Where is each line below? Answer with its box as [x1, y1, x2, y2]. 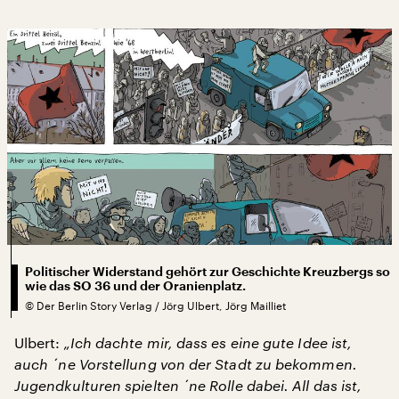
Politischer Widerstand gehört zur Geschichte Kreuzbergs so [25, 265, 390, 278]
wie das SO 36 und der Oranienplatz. [25, 279, 246, 292]
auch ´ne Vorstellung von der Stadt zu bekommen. [14, 354, 357, 372]
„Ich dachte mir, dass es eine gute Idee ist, [63, 333, 353, 351]
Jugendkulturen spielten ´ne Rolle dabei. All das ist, [14, 376, 362, 394]
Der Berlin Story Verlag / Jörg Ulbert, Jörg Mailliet [37, 298, 286, 312]
